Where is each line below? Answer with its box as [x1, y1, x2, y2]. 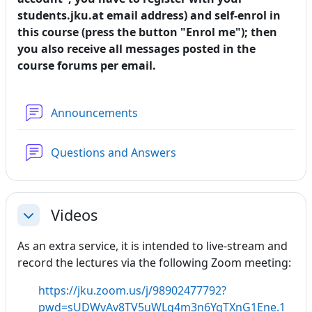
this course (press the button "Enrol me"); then [17, 24, 277, 40]
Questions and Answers [51, 145, 179, 160]
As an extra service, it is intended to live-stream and [17, 238, 288, 253]
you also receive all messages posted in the [17, 41, 256, 56]
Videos [51, 205, 97, 225]
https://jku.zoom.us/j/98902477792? [38, 283, 226, 298]
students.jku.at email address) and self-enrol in [17, 8, 281, 23]
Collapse [21, 214, 65, 231]
